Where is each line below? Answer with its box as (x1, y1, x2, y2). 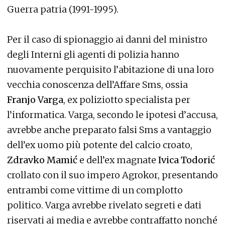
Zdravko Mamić (7, 154, 77, 166)
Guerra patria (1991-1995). (7, 3, 119, 15)
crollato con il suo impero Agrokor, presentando (7, 169, 218, 181)
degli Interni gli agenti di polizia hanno (7, 48, 179, 60)
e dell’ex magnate (77, 154, 158, 166)
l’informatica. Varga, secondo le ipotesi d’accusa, (7, 108, 218, 121)
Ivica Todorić (158, 154, 215, 166)
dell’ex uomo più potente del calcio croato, (7, 139, 192, 151)
